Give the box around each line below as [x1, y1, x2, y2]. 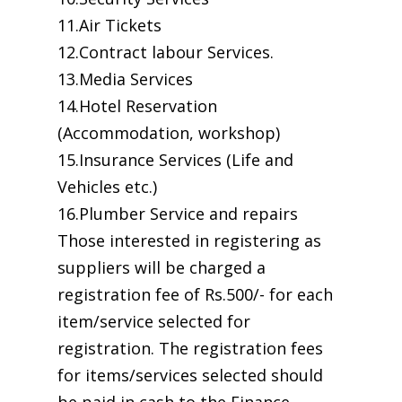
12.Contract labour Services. [57, 41, 274, 63]
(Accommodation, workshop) [57, 122, 280, 144]
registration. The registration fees [57, 337, 323, 359]
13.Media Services [57, 68, 193, 90]
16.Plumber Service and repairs [57, 203, 298, 224]
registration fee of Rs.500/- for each [57, 284, 333, 305]
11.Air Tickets [57, 14, 162, 36]
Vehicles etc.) [57, 176, 157, 197]
